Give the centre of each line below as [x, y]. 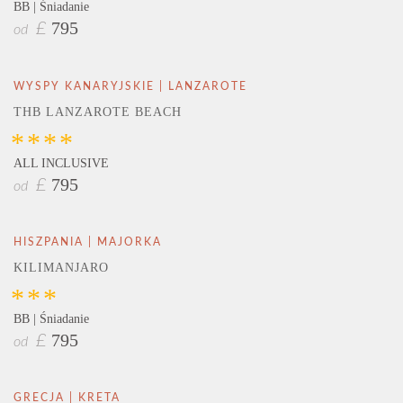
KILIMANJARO [61, 267]
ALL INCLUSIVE [61, 163]
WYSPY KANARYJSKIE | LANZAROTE [130, 86]
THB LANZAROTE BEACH [98, 112]
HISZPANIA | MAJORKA [88, 242]
